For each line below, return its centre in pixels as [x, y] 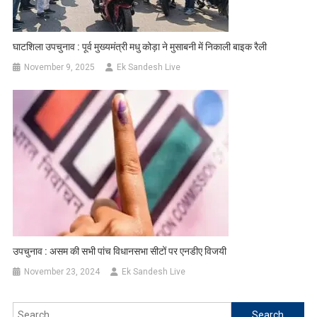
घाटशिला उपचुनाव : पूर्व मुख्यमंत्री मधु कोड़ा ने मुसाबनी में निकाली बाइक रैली [140, 47]
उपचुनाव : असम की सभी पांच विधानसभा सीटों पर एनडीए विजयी [120, 252]
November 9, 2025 [60, 68]
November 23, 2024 [62, 272]
